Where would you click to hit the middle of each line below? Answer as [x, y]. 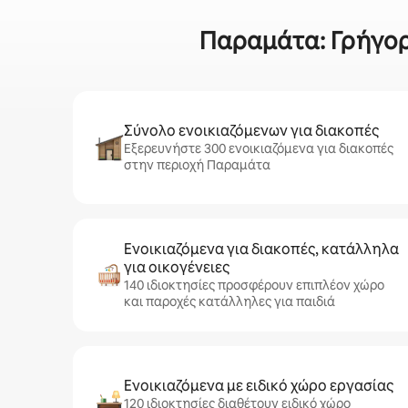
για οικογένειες [177, 267]
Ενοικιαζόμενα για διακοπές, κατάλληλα [261, 249]
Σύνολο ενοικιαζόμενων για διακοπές [251, 131]
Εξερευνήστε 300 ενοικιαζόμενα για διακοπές [259, 148]
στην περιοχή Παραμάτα [197, 165]
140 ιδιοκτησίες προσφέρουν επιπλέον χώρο [254, 285]
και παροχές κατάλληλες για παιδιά [229, 301]
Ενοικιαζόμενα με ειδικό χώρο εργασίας [259, 386]
